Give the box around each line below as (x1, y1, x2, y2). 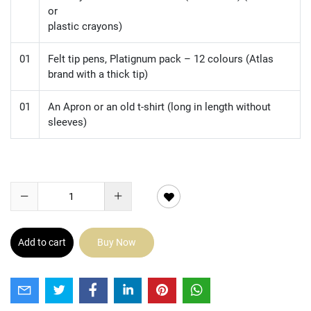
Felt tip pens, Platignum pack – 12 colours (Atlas (48, 53, 274, 65)
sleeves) (48, 116, 87, 128)
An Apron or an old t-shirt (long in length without (48, 101, 271, 113)
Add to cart (18, 237, 66, 248)
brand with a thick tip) (48, 68, 148, 81)
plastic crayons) (48, 20, 122, 33)
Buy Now (97, 237, 136, 248)
